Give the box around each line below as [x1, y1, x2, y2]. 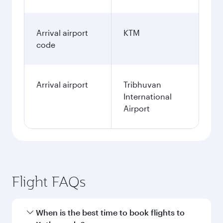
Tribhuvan [123, 80, 161, 89]
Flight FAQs [12, 172, 86, 191]
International [123, 92, 172, 101]
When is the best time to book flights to [36, 208, 185, 217]
